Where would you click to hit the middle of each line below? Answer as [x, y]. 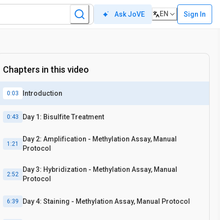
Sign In [195, 14]
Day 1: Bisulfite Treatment [63, 117]
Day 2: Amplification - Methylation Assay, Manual [100, 139]
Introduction [42, 93]
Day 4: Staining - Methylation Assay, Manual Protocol [106, 201]
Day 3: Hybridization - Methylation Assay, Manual [100, 169]
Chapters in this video [46, 69]
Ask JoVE [130, 14]
